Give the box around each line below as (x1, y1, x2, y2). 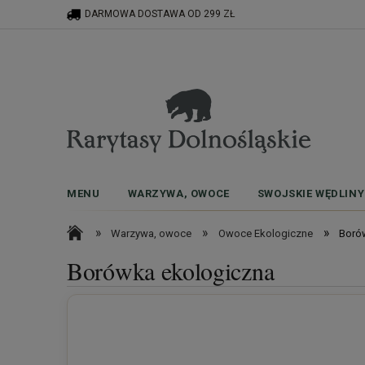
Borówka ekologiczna (67, 254, 275, 287)
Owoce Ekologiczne (218, 227, 313, 240)
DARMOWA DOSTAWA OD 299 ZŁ (84, 8, 237, 20)
